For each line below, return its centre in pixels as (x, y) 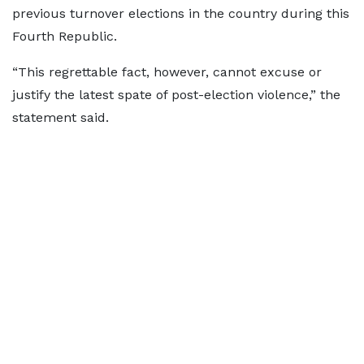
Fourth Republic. (65, 36)
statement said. (61, 117)
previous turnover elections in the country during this (181, 13)
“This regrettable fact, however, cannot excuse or (167, 72)
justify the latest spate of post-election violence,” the (176, 95)
